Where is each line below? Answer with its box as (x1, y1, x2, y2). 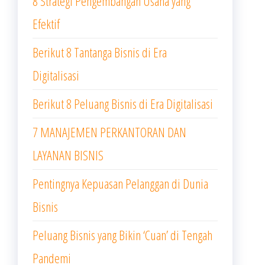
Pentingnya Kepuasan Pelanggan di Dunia (33, 174, 208, 192)
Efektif (33, 15, 60, 33)
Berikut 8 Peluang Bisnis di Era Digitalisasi (33, 95, 216, 112)
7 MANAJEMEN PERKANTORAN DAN (33, 123, 186, 141)
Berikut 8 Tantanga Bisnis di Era (33, 43, 167, 61)
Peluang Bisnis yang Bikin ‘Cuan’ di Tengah (33, 226, 212, 244)
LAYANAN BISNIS (33, 146, 107, 164)
